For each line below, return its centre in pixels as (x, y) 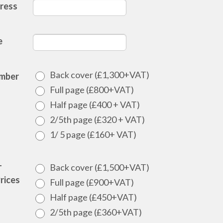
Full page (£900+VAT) (92, 182)
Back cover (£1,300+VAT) (99, 75)
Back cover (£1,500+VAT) (99, 167)
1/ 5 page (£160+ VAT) (93, 134)
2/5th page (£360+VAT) (96, 212)
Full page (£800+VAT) (92, 90)
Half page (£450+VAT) (93, 197)
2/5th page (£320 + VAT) (97, 119)
